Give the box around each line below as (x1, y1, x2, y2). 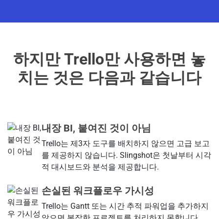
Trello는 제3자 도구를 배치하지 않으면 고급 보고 (41, 138, 210, 148)
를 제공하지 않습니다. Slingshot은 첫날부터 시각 (41, 150, 211, 160)
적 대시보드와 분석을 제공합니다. (41, 162, 159, 172)
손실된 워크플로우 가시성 (41, 184, 154, 197)
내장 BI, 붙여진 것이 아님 (41, 122, 151, 134)
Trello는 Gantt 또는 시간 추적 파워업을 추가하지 (41, 201, 209, 211)
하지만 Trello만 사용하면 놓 (13, 49, 206, 68)
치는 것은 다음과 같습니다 (18, 68, 201, 87)
